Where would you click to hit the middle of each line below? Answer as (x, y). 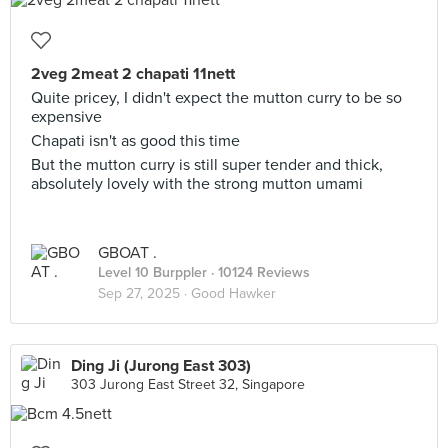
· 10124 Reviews (258, 272)
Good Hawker (233, 293)
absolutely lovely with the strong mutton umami (197, 184)
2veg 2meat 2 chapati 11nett (133, 74)
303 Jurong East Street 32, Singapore (188, 384)
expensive (66, 117)
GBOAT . (127, 253)
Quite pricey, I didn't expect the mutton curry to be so (216, 98)
